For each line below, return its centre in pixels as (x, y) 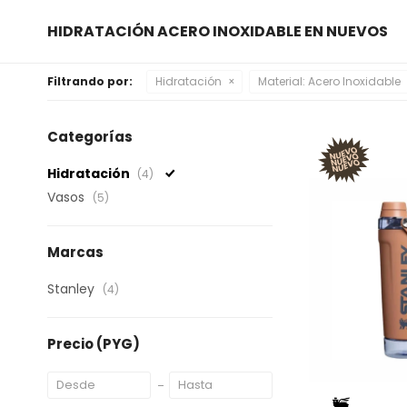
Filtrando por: (90, 82)
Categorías (90, 137)
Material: (282, 82)
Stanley (73, 289)
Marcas (75, 253)
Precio (72, 344)
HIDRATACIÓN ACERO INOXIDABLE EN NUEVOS (218, 32)
